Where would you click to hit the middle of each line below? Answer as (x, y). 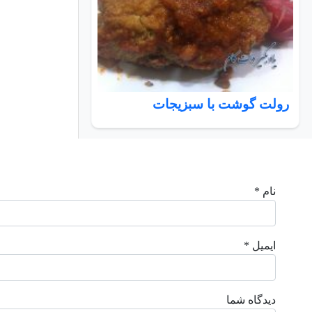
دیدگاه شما (251, 299)
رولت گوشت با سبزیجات (220, 104)
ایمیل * (259, 245)
